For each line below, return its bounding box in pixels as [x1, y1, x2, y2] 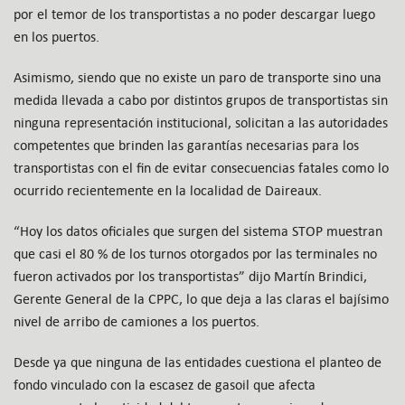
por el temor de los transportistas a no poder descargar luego [14, 5, 375, 24]
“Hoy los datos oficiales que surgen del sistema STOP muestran [14, 222, 382, 240]
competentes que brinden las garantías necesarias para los [14, 137, 359, 155]
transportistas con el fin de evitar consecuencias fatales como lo [14, 159, 389, 177]
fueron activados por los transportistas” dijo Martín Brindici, [14, 268, 367, 286]
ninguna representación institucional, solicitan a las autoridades [14, 114, 388, 132]
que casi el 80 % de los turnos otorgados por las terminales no [14, 245, 377, 263]
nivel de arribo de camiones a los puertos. [14, 313, 259, 331]
